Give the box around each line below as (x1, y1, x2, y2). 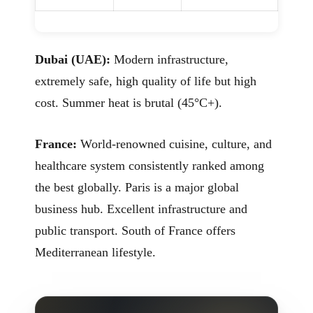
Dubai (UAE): (35, 52, 110, 66)
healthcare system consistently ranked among (35, 159, 264, 173)
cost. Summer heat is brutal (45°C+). (35, 95, 222, 110)
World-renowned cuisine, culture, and (77, 137, 272, 152)
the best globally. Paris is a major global (35, 180, 239, 195)
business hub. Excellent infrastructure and (35, 202, 247, 217)
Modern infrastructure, (110, 52, 228, 66)
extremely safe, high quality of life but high (35, 73, 256, 88)
